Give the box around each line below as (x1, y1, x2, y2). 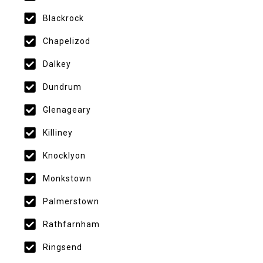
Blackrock (42, 13, 84, 23)
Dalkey (42, 59, 71, 69)
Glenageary (42, 104, 91, 114)
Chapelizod (42, 36, 90, 46)
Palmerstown (42, 196, 99, 206)
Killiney (42, 127, 73, 137)
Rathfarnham (42, 219, 100, 229)
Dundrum (42, 82, 82, 92)
